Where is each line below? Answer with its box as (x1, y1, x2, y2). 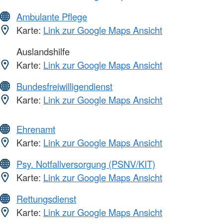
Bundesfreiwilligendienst (16, 80, 112, 93)
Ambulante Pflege (16, 10, 87, 23)
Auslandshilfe (14, 45, 70, 58)
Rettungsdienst (16, 192, 76, 206)
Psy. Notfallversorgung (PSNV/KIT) (16, 157, 155, 171)
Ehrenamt (16, 122, 55, 136)
